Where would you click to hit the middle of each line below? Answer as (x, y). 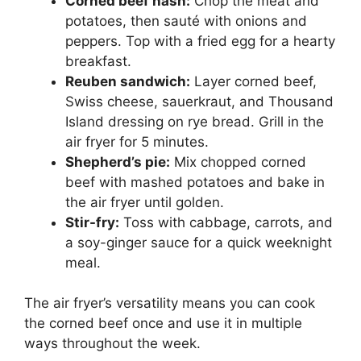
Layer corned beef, (253, 81)
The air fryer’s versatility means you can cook (170, 303)
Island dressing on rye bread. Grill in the (195, 121)
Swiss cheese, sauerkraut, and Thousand (199, 101)
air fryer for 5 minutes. (137, 141)
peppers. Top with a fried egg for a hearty (200, 41)
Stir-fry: (92, 222)
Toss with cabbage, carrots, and (226, 222)
